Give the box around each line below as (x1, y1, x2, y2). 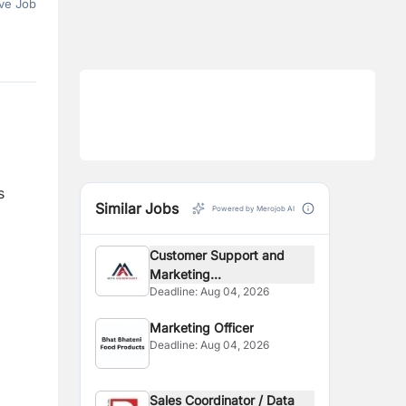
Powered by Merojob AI (212, 204, 295, 213)
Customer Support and (150, 247, 285, 263)
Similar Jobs (95, 199, 179, 217)
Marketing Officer (150, 320, 255, 335)
